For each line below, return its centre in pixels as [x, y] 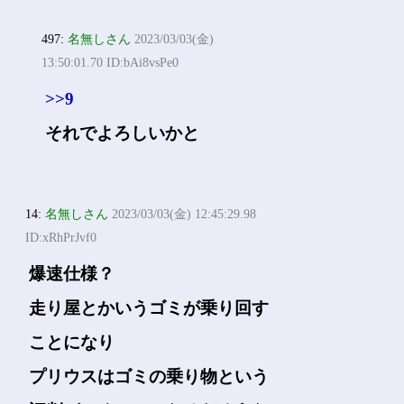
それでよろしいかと [123, 133]
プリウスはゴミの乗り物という [149, 376]
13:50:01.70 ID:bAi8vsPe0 [110, 63]
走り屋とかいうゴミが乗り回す [149, 308]
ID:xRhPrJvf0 [61, 238]
